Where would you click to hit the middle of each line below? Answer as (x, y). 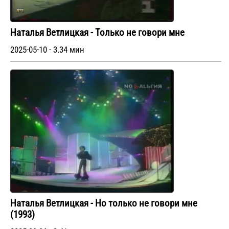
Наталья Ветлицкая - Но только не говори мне (104, 203)
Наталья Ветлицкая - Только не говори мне (97, 33)
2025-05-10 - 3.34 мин (47, 50)
